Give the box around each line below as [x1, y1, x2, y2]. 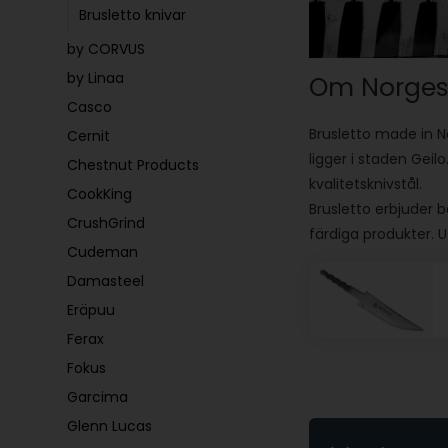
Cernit [67, 126, 111, 146]
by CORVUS [67, 39, 146, 59]
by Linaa [67, 68, 125, 88]
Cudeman [67, 242, 139, 262]
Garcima [67, 387, 129, 407]
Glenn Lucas [67, 416, 153, 436]
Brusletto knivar [79, 5, 187, 25]
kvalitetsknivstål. [309, 174, 423, 195]
